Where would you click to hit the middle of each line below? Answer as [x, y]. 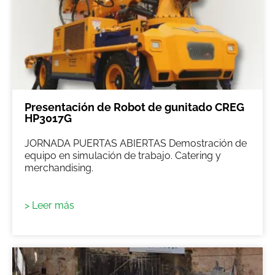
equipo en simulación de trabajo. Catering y [123, 155]
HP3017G [48, 118]
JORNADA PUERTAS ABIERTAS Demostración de [136, 143]
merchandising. [59, 168]
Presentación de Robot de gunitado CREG [134, 107]
